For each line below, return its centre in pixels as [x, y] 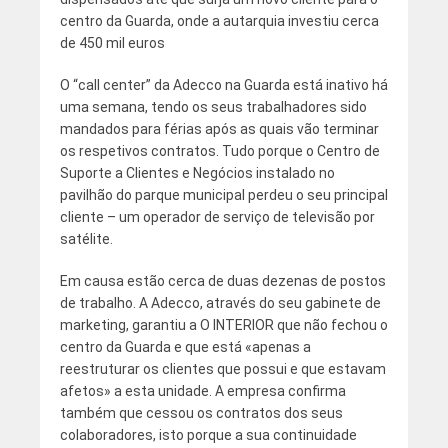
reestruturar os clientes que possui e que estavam [222, 369]
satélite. [86, 239]
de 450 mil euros [112, 43]
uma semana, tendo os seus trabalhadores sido [213, 107]
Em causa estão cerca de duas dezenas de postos [222, 281]
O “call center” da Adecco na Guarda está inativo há [223, 85]
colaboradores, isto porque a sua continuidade [208, 435]
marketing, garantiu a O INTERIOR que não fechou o [223, 325]
